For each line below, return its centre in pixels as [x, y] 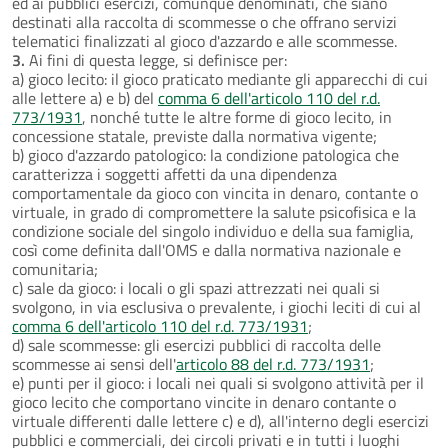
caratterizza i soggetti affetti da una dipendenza [174, 173]
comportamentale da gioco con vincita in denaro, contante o [215, 192]
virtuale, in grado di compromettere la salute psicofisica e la [214, 211]
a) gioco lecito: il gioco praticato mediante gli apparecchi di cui [220, 78]
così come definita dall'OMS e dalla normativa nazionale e [206, 249]
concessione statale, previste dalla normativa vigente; [194, 135]
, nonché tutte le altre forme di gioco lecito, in [237, 116]
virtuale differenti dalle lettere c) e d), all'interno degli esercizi [220, 420]
